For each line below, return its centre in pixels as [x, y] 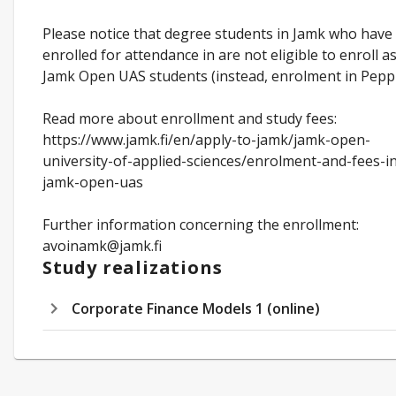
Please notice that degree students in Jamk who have [217, 34]
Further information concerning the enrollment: [201, 225]
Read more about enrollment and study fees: [190, 118]
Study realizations [133, 267]
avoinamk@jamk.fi [102, 246]
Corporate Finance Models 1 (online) [196, 308]
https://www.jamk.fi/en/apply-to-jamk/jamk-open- [206, 140]
